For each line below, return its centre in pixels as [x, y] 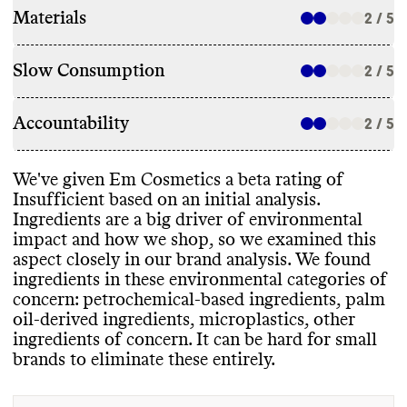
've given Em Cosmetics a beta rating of [190, 179]
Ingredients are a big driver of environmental [188, 219]
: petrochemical [134, 299]
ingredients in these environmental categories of [200, 279]
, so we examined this [293, 239]
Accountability [71, 124]
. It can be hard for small [283, 339]
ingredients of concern [100, 339]
